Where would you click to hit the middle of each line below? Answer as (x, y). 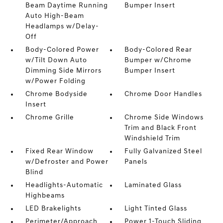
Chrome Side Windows (164, 118)
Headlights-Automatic (64, 185)
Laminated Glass (153, 185)
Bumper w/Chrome (158, 60)
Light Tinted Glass (156, 209)
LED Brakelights (53, 209)
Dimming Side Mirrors (63, 71)
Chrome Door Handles (164, 94)
